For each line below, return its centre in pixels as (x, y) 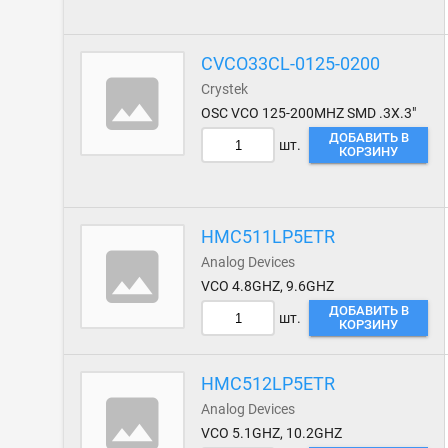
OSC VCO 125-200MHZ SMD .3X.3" (309, 113)
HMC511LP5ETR (268, 236)
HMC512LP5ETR (268, 383)
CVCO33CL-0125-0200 (291, 63)
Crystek (225, 89)
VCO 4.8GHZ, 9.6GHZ (268, 286)
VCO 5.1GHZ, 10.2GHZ (272, 433)
